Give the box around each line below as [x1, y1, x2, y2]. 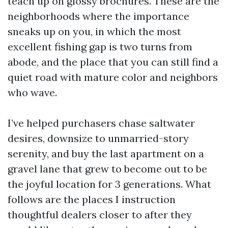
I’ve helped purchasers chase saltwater [8, 117, 195, 129]
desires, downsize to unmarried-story [8, 132, 189, 145]
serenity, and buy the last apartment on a [8, 147, 204, 160]
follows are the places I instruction [8, 193, 176, 206]
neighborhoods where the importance [8, 10, 189, 22]
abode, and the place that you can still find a [8, 55, 218, 68]
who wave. [8, 86, 57, 99]
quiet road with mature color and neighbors [8, 71, 218, 83]
